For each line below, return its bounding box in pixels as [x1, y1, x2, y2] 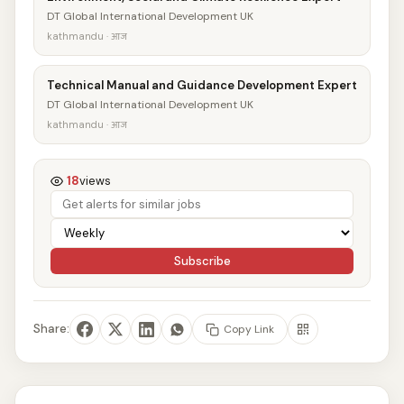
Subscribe [173, 253, 231, 269]
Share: [33, 321, 69, 336]
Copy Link [224, 321, 274, 336]
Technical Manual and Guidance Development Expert [47, 78, 357, 93]
